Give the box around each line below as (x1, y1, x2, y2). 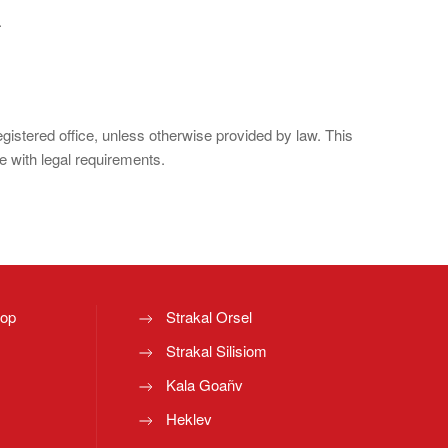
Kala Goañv (166, 373, 243, 395)
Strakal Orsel (166, 305, 252, 327)
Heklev (166, 407, 212, 429)
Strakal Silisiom (166, 339, 267, 361)
